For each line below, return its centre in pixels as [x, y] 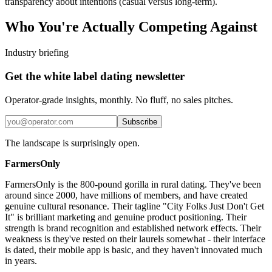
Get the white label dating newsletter [95, 76]
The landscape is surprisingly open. [72, 143]
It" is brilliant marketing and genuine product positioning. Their [126, 217]
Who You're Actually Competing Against [131, 27]
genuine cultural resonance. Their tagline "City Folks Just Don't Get [134, 206]
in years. [21, 260]
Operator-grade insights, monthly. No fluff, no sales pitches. [119, 100]
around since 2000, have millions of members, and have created [126, 195]
